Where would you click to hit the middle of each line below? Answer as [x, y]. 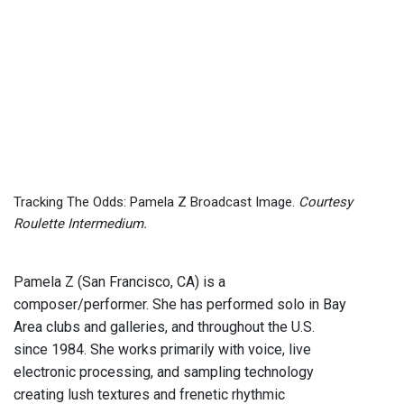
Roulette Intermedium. [80, 224]
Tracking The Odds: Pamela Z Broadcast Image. [156, 202]
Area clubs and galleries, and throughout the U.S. [164, 327]
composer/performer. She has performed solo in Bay [180, 305]
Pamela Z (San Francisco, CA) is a [119, 282]
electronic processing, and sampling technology [164, 372]
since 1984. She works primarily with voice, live [162, 350]
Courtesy [326, 202]
